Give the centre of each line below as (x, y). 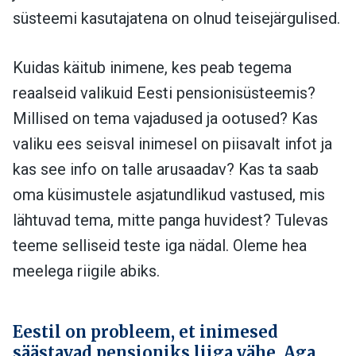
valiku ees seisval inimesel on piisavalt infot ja (172, 143)
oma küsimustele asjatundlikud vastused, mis (169, 194)
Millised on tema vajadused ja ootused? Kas (165, 118)
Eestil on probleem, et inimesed (145, 331)
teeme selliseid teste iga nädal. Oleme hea (160, 245)
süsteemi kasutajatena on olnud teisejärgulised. (176, 18)
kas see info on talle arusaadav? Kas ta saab (166, 169)
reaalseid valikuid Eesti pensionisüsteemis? (164, 93)
